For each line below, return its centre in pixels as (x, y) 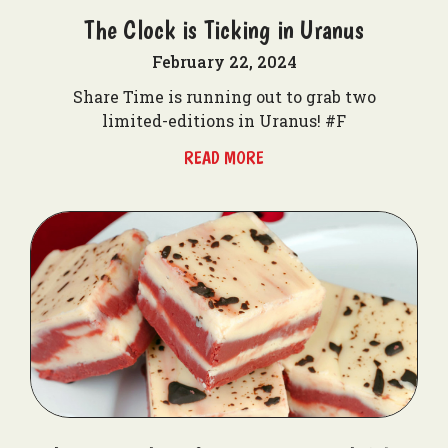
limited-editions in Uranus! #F (224, 120)
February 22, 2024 (224, 61)
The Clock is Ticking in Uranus (224, 29)
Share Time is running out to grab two (224, 96)
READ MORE (224, 157)
